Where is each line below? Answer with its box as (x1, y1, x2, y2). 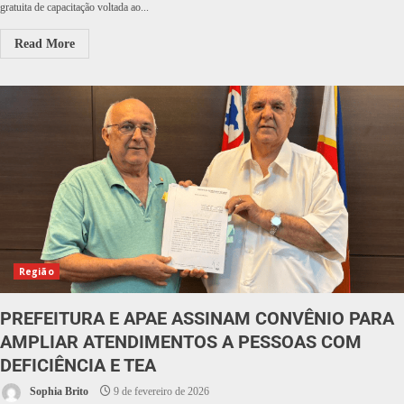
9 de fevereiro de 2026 (111, 385, 209, 399)
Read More (14, 37, 75, 50)
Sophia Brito (27, 385, 88, 399)
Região (19, 265, 54, 278)
